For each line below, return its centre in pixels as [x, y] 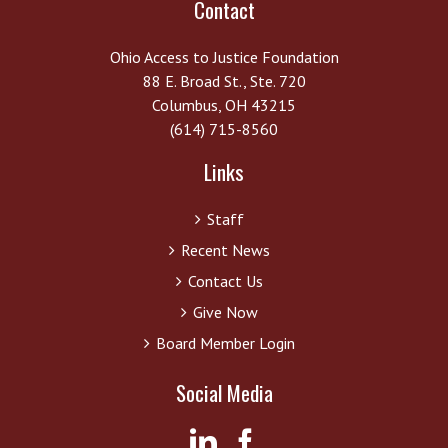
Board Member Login [225, 342]
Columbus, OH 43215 [224, 104]
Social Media [224, 392]
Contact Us [225, 280]
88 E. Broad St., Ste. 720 [224, 80]
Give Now [225, 311]
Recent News [225, 249]
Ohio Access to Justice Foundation [224, 56]
